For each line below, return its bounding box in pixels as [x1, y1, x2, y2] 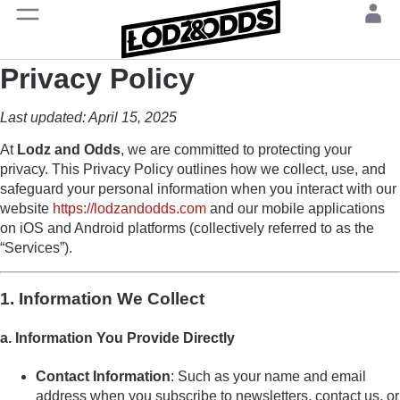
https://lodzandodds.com [53, 201, 206, 217]
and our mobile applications [206, 201, 385, 217]
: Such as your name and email [171, 368, 366, 384]
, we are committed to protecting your [121, 142, 352, 158]
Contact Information [36, 368, 171, 384]
